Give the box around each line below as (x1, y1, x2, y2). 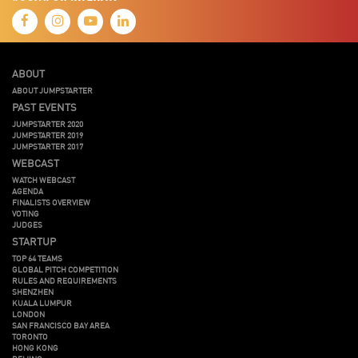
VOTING (12, 207, 39, 219)
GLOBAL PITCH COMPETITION (12, 263, 118, 275)
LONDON (12, 308, 45, 320)
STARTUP (12, 233, 56, 249)
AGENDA (12, 185, 43, 197)
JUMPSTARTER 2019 (12, 129, 83, 141)
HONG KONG (12, 341, 58, 353)
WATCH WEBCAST (12, 173, 75, 185)
